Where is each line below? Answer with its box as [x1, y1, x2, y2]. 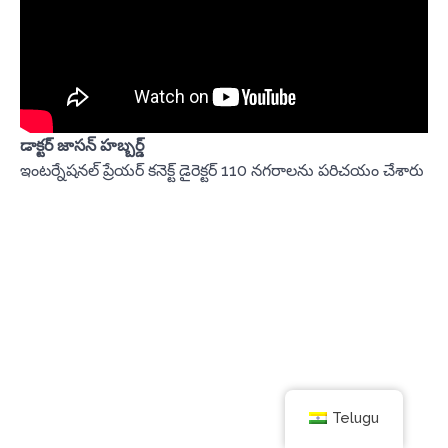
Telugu [332, 409, 380, 426]
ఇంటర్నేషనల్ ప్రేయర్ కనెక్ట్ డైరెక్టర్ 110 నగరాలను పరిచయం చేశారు [20, 160, 424, 180]
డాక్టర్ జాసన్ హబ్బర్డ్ [20, 135, 144, 155]
